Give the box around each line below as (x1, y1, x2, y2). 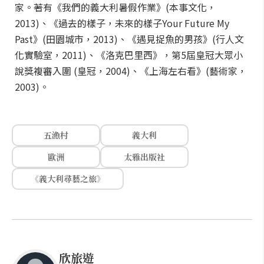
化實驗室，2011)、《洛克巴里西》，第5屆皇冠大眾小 (15, 48, 243, 62)
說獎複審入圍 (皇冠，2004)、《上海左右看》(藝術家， (15, 64, 247, 78)
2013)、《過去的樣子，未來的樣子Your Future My (15, 16, 229, 30)
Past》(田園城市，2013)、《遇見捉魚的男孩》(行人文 (15, 32, 244, 46)
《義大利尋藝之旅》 (31, 173, 105, 184)
